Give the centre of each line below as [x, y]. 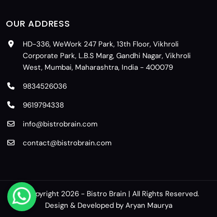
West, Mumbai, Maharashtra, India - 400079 [98, 67]
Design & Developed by [85, 205]
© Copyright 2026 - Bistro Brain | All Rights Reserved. [108, 194]
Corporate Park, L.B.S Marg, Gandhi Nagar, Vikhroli [107, 55]
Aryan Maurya [149, 205]
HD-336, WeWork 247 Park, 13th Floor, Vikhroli [101, 44]
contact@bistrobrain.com [67, 143]
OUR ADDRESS [38, 23]
